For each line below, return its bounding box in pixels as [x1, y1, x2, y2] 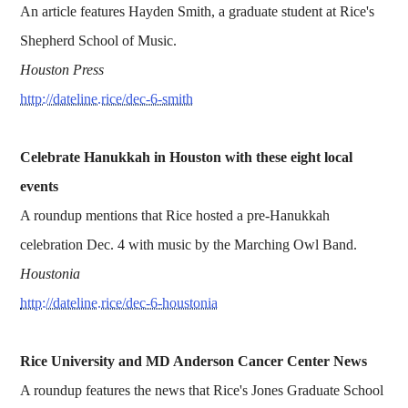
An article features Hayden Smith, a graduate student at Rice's [20, 3, 375, 19]
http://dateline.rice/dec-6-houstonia [20, 294, 219, 311]
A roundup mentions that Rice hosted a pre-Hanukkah [20, 207, 331, 223]
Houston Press [20, 61, 105, 77]
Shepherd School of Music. [20, 32, 178, 48]
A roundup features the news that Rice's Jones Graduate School [20, 382, 384, 398]
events [20, 178, 59, 194]
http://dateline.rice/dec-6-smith [20, 90, 194, 107]
